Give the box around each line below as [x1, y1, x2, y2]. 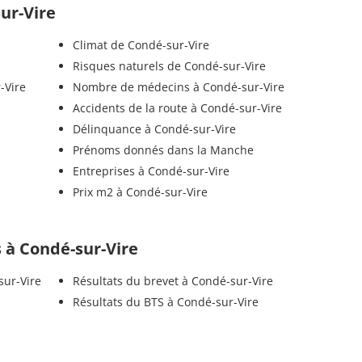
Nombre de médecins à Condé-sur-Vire [72, 78, 284, 95]
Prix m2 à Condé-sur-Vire [72, 183, 208, 200]
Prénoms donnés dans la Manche [72, 141, 254, 158]
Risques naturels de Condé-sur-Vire [72, 57, 266, 74]
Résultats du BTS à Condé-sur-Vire [72, 293, 259, 309]
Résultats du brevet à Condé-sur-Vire [72, 272, 273, 288]
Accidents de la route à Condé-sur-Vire [72, 99, 282, 116]
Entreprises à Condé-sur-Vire [72, 162, 229, 179]
